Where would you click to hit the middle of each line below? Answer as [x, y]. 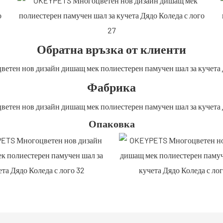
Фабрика [111, 87]
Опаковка [111, 124]
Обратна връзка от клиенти [111, 49]
